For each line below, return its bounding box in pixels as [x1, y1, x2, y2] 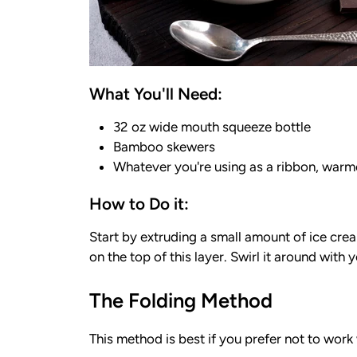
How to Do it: [89, 194, 189, 214]
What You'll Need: [89, 84, 222, 104]
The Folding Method [89, 288, 273, 312]
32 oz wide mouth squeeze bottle [113, 118, 311, 135]
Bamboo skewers [113, 138, 215, 155]
